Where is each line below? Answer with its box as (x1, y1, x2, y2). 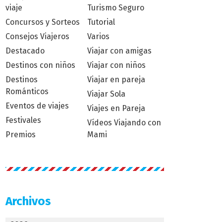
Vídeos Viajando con (87, 118, 161, 127)
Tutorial (87, 17, 115, 27)
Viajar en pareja (87, 75, 145, 84)
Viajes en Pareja (87, 104, 145, 113)
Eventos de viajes (5, 101, 69, 111)
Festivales (5, 115, 41, 125)
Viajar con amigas (87, 46, 152, 55)
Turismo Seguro (87, 3, 144, 12)
